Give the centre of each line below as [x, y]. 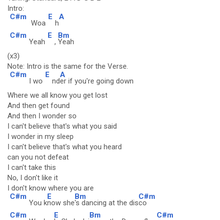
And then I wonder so [42, 116]
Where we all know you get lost [57, 95]
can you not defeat [38, 157]
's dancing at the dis [107, 203]
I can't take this [32, 167]
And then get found [39, 106]
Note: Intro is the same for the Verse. [68, 66]
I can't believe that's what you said [62, 126]
